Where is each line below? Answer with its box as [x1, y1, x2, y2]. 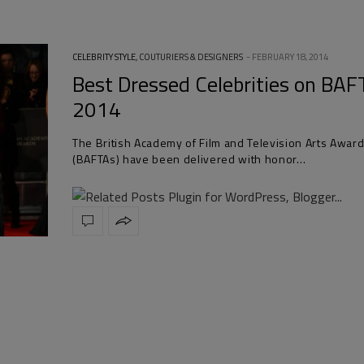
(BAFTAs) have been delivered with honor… [72, 149, 306, 167]
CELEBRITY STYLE [72, 50, 136, 63]
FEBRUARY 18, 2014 [252, 50, 328, 63]
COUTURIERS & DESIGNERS [139, 50, 243, 63]
